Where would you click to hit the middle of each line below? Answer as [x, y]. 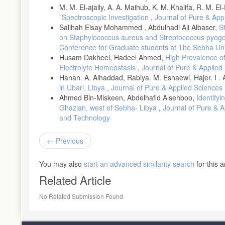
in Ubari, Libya [83, 87]
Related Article [75, 180]
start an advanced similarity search [139, 163]
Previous [69, 140]
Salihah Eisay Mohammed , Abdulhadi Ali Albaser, [139, 27]
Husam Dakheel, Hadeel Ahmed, [112, 57]
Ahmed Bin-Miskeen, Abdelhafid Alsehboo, [128, 97]
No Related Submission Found [81, 196]
